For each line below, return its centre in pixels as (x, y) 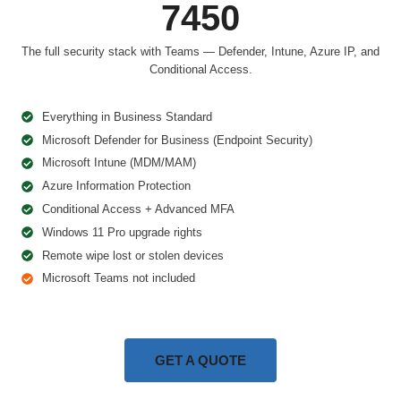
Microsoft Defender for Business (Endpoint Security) (177, 140)
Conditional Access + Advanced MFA (138, 209)
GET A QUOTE (200, 360)
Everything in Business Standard (127, 116)
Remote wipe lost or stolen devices (132, 255)
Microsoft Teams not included (118, 278)
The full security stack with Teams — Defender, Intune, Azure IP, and (200, 52)
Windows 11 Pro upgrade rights (122, 232)
